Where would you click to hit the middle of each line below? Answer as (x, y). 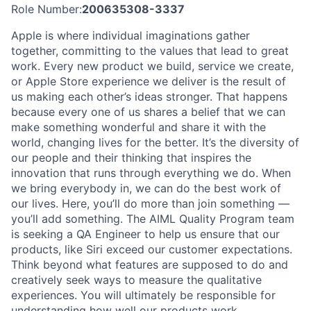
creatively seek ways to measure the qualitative (136, 279)
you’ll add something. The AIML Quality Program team (153, 218)
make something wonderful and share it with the (138, 127)
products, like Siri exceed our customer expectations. (152, 249)
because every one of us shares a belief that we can (148, 111)
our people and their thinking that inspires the (131, 157)
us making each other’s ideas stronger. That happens (149, 96)
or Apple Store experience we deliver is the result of (149, 81)
